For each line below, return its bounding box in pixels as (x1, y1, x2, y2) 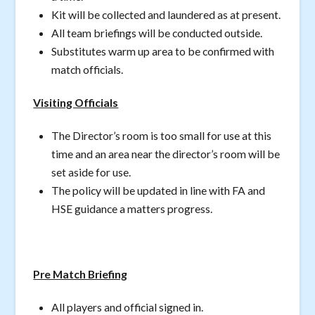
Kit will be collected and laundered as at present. (51, 8, 281, 22)
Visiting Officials (33, 96, 119, 110)
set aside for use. (51, 165, 131, 179)
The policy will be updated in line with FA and (51, 183, 266, 197)
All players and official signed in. (51, 300, 204, 314)
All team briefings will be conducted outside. (51, 26, 263, 40)
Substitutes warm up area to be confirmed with (51, 44, 275, 58)
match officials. (51, 63, 124, 77)
